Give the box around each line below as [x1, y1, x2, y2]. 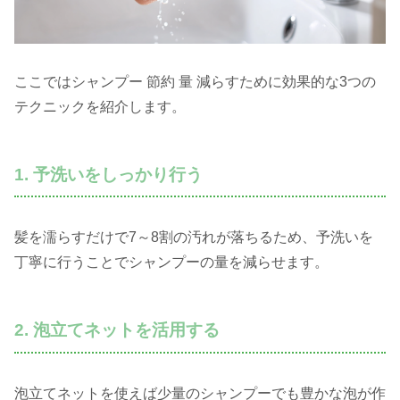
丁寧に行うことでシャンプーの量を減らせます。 [14, 254, 329, 271]
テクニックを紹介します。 [14, 98, 186, 114]
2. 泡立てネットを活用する [14, 321, 220, 340]
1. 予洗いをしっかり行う [14, 164, 203, 184]
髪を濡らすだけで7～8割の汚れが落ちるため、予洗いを [14, 229, 373, 246]
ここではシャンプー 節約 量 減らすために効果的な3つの [14, 73, 376, 89]
